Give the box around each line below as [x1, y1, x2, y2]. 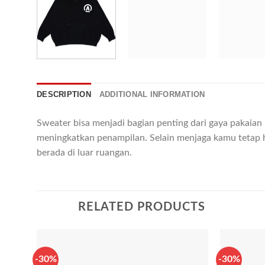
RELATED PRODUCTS [78, 201, 205, 214]
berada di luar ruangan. [37, 148, 132, 158]
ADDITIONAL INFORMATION [99, 90, 205, 99]
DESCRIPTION [37, 90, 91, 99]
